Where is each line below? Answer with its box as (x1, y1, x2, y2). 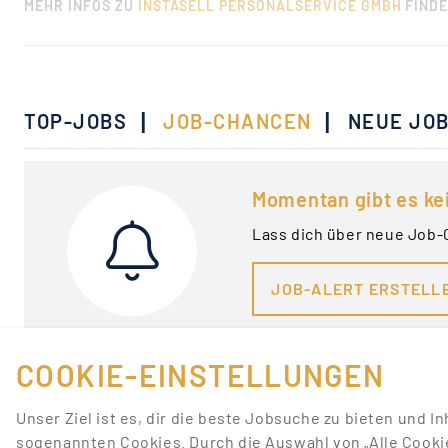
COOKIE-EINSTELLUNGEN (16, 357, 385, 393)
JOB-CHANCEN (163, 109, 312, 133)
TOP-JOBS (24, 109, 127, 133)
